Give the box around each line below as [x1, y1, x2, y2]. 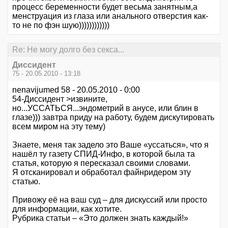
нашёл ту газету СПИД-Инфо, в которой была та [12, 149, 195, 158]
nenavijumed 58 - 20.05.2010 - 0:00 [12, 85, 140, 94]
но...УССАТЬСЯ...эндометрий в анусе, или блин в [12, 103, 198, 112]
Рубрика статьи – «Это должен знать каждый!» [12, 213, 188, 222]
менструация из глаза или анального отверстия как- [12, 12, 208, 21]
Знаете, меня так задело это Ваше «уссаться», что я [12, 140, 209, 149]
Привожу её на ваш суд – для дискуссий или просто [12, 195, 207, 204]
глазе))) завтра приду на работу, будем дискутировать [12, 112, 214, 122]
